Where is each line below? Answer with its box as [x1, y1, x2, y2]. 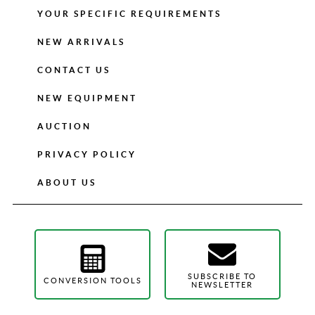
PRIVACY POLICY [37, 150, 136, 159]
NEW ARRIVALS [37, 37, 125, 46]
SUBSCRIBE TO [188, 271, 257, 281]
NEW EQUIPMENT [37, 94, 137, 103]
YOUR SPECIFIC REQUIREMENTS [37, 9, 221, 18]
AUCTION [37, 122, 91, 131]
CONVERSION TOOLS [43, 276, 142, 285]
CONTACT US [37, 65, 110, 75]
